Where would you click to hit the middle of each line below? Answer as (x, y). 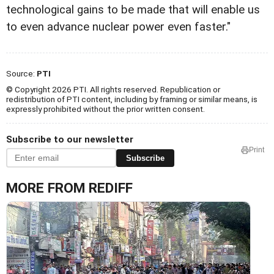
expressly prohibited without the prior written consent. (106, 109)
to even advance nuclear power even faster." (118, 27)
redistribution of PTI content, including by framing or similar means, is (132, 99)
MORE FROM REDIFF (69, 188)
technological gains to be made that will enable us (133, 10)
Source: (21, 74)
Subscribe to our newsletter (70, 140)
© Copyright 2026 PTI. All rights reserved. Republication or (113, 90)
